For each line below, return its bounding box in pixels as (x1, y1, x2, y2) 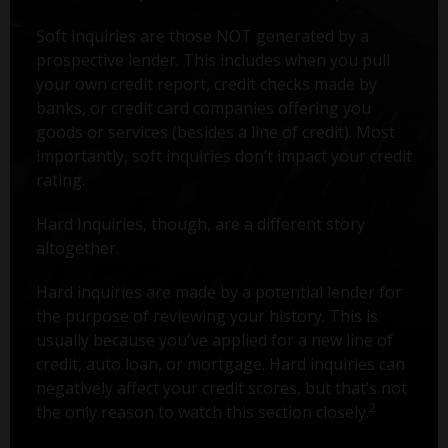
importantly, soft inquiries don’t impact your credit (35, 144, 412, 167)
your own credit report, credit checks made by (35, 72, 377, 95)
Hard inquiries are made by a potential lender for (35, 280, 402, 303)
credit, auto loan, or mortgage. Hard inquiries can (35, 352, 405, 375)
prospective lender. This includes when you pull (35, 48, 390, 71)
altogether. (35, 236, 119, 259)
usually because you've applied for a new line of (35, 328, 393, 351)
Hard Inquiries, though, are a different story (35, 212, 365, 235)
